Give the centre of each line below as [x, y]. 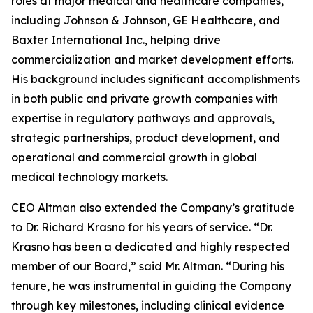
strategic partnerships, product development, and [146, 138]
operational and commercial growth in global [134, 157]
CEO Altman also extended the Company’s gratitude [153, 208]
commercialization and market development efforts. [152, 59]
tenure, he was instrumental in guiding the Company [151, 286]
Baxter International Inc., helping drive [116, 40]
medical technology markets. [89, 177]
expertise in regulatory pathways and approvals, [143, 118]
